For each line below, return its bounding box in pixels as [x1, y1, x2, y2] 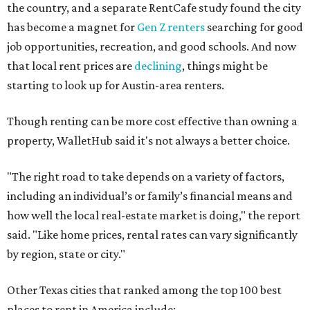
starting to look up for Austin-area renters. [7, 78, 224, 93]
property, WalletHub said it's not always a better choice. [7, 134, 290, 148]
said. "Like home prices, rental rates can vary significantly [7, 228, 298, 242]
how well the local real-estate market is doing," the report [7, 208, 300, 223]
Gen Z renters [137, 20, 205, 35]
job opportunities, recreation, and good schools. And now [7, 39, 296, 54]
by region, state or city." [7, 247, 125, 262]
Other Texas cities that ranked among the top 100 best [7, 283, 282, 298]
